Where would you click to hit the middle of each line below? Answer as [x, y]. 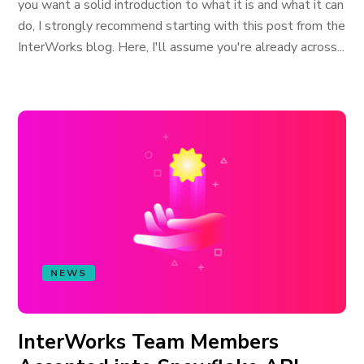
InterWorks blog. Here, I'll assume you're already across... [182, 47]
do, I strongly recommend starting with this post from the [182, 26]
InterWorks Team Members [149, 342]
